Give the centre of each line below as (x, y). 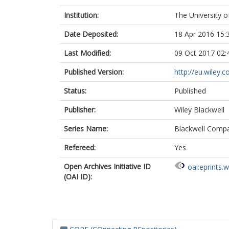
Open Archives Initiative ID (107, 166)
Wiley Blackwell (199, 110)
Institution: (81, 15)
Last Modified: (87, 53)
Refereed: (80, 147)
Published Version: (94, 72)
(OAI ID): (78, 177)
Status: (75, 91)
